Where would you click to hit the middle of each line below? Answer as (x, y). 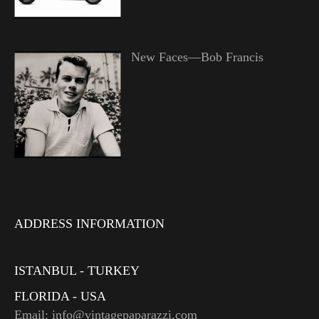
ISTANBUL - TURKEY (77, 270)
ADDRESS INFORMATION (89, 223)
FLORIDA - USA (60, 296)
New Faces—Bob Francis (197, 57)
